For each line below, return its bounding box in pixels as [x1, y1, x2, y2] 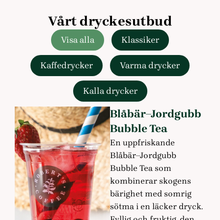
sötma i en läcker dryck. [110, 201, 203, 211]
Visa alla [61, 34, 94, 45]
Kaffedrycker [40, 59, 93, 71]
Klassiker [121, 34, 159, 45]
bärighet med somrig [110, 188, 192, 198]
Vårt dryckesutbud [48, 13, 172, 29]
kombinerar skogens [110, 175, 191, 186]
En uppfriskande [110, 137, 175, 147]
